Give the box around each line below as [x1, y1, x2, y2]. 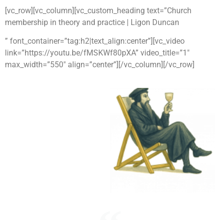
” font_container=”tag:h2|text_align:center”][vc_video [5, 36, 185, 46]
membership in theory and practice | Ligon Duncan [5, 18, 179, 27]
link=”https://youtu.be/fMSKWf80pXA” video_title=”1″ [5, 48, 190, 58]
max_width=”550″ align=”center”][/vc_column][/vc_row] [5, 60, 194, 70]
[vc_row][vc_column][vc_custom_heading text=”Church [5, 6, 192, 15]
